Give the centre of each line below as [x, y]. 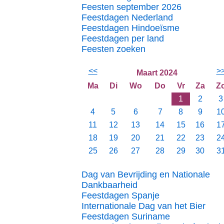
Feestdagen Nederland [127, 17]
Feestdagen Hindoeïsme [130, 28]
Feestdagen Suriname [126, 216]
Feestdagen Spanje [120, 195]
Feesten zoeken [113, 49]
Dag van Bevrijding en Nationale [146, 174]
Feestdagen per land [123, 38]
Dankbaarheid [109, 185]
